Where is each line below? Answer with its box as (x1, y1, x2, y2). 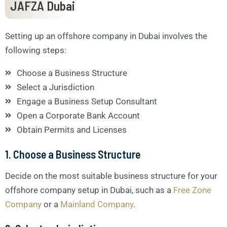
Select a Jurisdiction (16, 82, 94, 92)
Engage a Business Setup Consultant (16, 96, 157, 106)
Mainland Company (60, 199, 133, 209)
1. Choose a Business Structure (5, 147, 140, 161)
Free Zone (173, 184, 211, 195)
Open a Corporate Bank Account (16, 110, 140, 121)
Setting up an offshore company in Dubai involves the (5, 30, 207, 41)
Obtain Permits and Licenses (16, 124, 127, 135)
